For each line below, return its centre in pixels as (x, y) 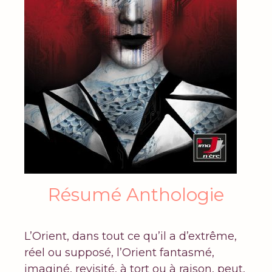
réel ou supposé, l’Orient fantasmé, (119, 253)
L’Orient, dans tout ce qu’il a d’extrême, (131, 236)
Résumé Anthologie (136, 194)
